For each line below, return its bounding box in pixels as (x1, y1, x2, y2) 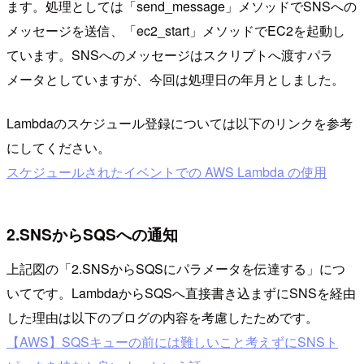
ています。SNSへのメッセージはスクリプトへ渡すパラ (6, 45, 333, 64)
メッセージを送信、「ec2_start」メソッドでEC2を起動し (6, 20, 345, 40)
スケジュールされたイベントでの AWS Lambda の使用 (6, 162, 327, 181)
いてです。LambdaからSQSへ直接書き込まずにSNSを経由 (6, 283, 356, 302)
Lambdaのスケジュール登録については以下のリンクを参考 (6, 113, 353, 132)
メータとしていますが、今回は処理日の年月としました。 (6, 69, 344, 89)
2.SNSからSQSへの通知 (6, 223, 178, 246)
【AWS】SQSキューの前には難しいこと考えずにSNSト (6, 331, 338, 351)
